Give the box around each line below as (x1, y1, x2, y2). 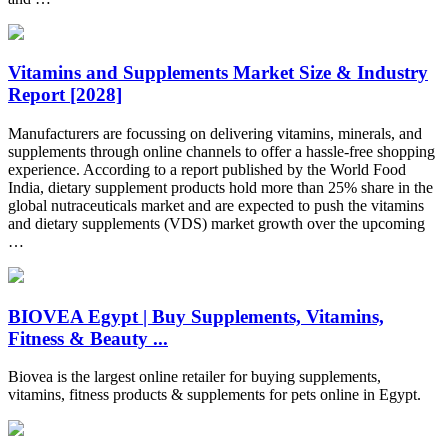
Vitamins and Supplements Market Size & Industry (8, 62, 428, 84)
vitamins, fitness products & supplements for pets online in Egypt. (8, 386, 421, 404)
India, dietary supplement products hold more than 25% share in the (8, 178, 433, 196)
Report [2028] (8, 84, 122, 106)
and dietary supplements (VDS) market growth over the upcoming (8, 214, 425, 232)
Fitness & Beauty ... (8, 327, 168, 349)
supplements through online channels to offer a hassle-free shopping (8, 142, 435, 160)
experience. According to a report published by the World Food (8, 160, 406, 178)
